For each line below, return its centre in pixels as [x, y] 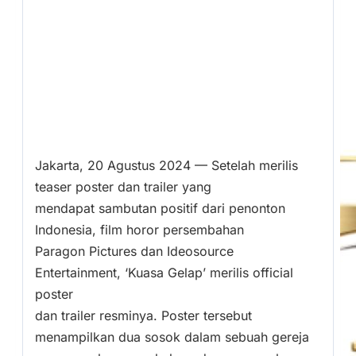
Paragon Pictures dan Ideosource [134, 252]
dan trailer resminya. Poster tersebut [143, 316]
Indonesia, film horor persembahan [139, 230]
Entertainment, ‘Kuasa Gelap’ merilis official [164, 273]
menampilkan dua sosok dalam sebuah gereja [172, 337]
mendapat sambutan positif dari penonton [160, 209]
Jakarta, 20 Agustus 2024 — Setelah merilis [166, 166]
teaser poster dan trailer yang [123, 187]
